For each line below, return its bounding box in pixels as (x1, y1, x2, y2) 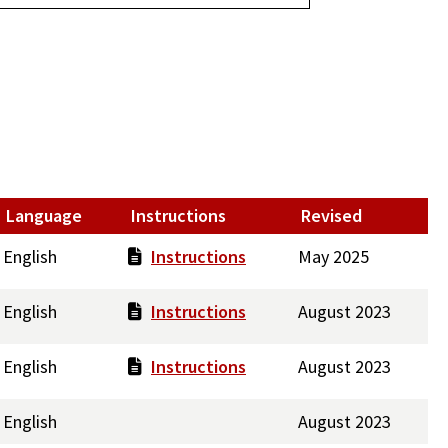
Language (5, 203, 82, 227)
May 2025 (298, 244, 369, 268)
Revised (300, 203, 362, 227)
